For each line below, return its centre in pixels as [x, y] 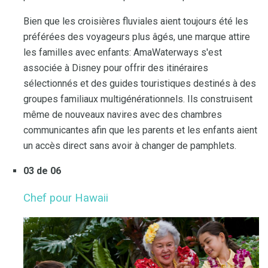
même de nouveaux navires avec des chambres [123, 115]
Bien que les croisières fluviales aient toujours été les [136, 22]
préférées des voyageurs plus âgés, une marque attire [137, 37]
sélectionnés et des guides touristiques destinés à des [140, 84]
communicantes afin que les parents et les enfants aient [140, 130]
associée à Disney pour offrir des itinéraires [116, 68]
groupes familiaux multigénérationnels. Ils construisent [138, 99]
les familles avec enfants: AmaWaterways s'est [123, 53]
